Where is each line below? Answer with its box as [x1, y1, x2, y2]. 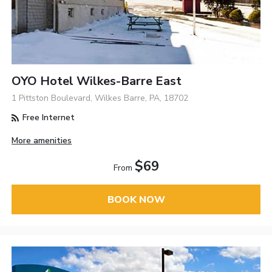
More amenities [12, 135, 72, 147]
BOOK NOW [107, 192, 165, 206]
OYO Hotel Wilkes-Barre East [12, 73, 182, 90]
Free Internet [20, 112, 75, 124]
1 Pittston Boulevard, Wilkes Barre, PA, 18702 [12, 92, 189, 104]
